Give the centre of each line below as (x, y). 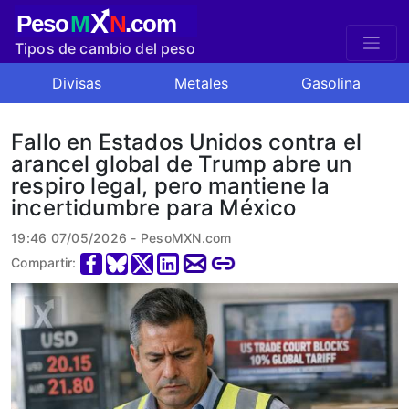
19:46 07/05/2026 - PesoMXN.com (121, 238)
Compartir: (44, 262)
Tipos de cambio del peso (105, 48)
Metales (201, 83)
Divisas (76, 83)
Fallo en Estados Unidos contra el (186, 142)
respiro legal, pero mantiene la (171, 186)
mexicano (49, 70)
